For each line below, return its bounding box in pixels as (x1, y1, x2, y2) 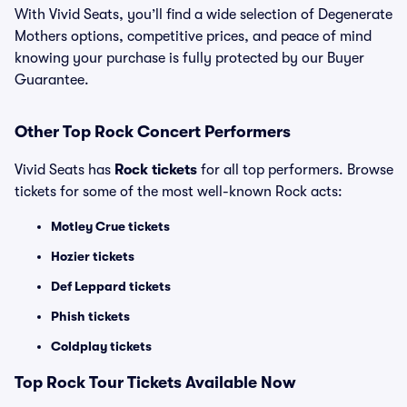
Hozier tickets (51, 249, 134, 263)
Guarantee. (15, 72, 89, 88)
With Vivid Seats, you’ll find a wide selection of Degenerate (15, 6, 392, 23)
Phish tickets (51, 309, 130, 323)
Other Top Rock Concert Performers (15, 123, 291, 141)
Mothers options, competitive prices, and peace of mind (15, 28, 372, 45)
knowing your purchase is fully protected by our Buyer (15, 50, 364, 66)
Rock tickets (114, 162, 197, 178)
